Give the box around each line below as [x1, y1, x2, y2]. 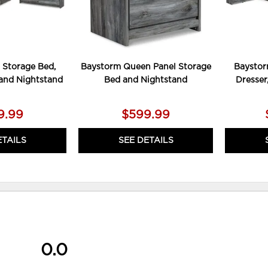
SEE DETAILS [118, 136, 173, 145]
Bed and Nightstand [104, 76, 188, 85]
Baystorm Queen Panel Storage [80, 63, 211, 72]
